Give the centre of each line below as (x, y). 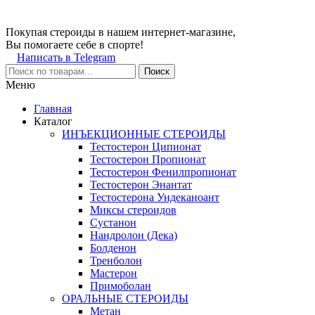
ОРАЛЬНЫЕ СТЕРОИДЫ (125, 299)
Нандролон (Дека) (134, 236)
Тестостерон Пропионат (148, 160)
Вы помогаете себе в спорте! (75, 45)
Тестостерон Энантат (141, 185)
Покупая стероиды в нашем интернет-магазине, (121, 32)
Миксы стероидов (133, 210)
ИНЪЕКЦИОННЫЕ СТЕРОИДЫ (144, 134)
